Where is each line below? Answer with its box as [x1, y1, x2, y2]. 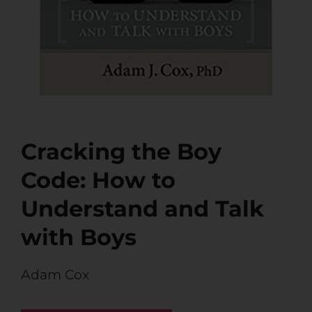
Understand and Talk [21, 195, 264, 223]
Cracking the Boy [21, 138, 221, 166]
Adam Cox [21, 267, 89, 283]
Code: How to [21, 166, 175, 194]
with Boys [21, 224, 136, 251]
